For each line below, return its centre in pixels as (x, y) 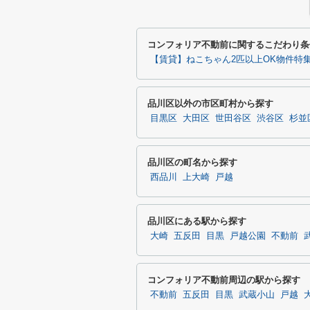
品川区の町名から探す (192, 162)
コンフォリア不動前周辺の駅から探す (224, 280)
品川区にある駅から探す (197, 221)
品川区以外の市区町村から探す (210, 103)
